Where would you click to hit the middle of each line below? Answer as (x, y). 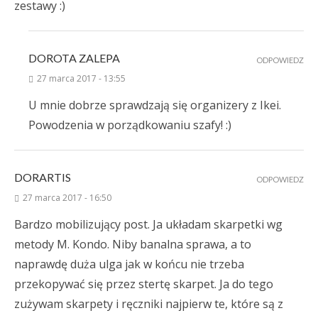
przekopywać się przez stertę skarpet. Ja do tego (144, 284)
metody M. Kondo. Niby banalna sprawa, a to (133, 245)
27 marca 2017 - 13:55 (81, 79)
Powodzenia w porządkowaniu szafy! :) (130, 125)
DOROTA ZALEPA (74, 58)
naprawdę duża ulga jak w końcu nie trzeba (129, 264)
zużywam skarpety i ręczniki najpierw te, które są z (149, 304)
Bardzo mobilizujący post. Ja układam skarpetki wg (148, 225)
